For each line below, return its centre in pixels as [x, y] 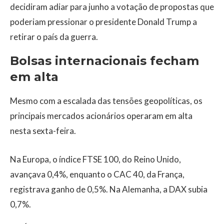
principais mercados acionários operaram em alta [101, 116]
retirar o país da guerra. [54, 37]
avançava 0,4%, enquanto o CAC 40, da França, [97, 174]
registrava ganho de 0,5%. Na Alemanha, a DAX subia [109, 189]
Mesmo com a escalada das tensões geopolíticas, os [106, 101]
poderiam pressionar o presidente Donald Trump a [103, 22]
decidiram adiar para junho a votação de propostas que [112, 7]
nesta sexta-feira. [43, 131]
